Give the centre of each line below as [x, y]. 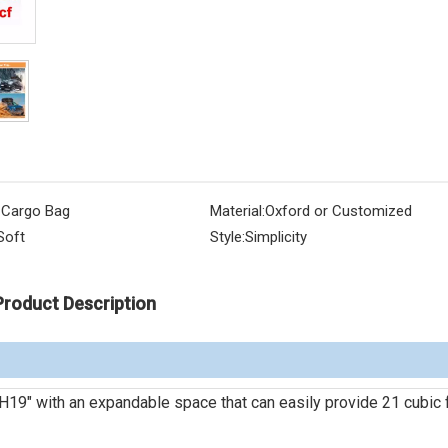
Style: [227, 237]
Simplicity [276, 237]
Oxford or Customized [338, 211]
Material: [237, 211]
